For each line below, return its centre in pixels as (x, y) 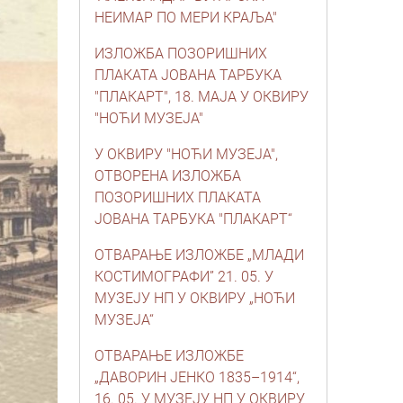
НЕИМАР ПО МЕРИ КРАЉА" (186, 18)
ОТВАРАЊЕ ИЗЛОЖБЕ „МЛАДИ (199, 255)
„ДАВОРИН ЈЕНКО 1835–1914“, (197, 377)
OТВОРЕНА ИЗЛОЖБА (168, 176)
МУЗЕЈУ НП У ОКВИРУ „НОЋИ (195, 298)
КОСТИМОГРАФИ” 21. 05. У (184, 277)
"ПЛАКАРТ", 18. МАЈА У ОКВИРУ (201, 97)
